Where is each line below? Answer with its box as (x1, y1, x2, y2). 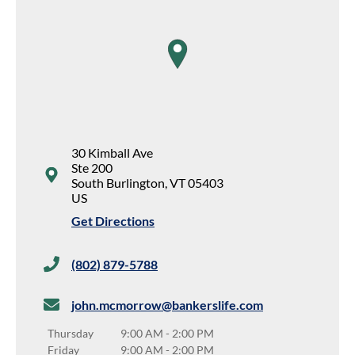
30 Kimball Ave (71, 145, 153, 160)
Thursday (48, 326, 94, 340)
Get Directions (71, 213, 155, 228)
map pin (163, 39, 199, 52)
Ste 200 (71, 160, 113, 175)
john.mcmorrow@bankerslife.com (71, 296, 263, 312)
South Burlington (71, 175, 165, 190)
